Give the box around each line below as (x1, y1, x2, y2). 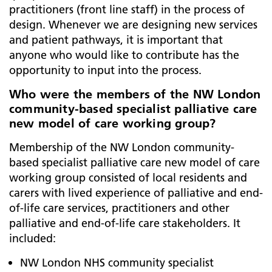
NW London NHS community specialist (20, 256, 214, 270)
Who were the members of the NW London (9, 87, 261, 101)
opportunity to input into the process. (9, 63, 202, 77)
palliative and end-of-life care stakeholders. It (9, 216, 240, 230)
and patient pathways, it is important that (9, 33, 223, 47)
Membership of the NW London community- (9, 140, 234, 154)
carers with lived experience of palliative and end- (9, 186, 263, 200)
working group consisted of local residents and (9, 171, 247, 185)
